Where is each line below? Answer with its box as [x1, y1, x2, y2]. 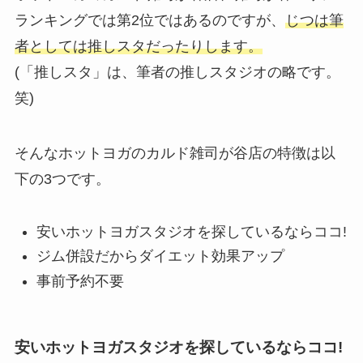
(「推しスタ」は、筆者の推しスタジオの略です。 [14, 63, 340, 80]
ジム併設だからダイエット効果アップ [36, 248, 284, 265]
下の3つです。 [14, 170, 110, 187]
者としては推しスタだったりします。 [14, 37, 263, 54]
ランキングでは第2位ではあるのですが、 [14, 11, 285, 28]
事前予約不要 [36, 272, 124, 289]
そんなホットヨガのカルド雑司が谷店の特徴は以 [14, 144, 335, 161]
